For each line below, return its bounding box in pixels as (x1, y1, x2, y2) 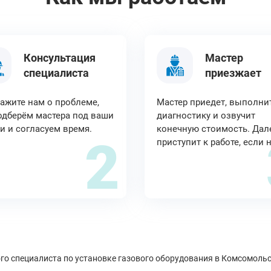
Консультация (24, 51, 96, 64)
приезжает (205, 67, 261, 79)
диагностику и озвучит (157, 110, 255, 121)
